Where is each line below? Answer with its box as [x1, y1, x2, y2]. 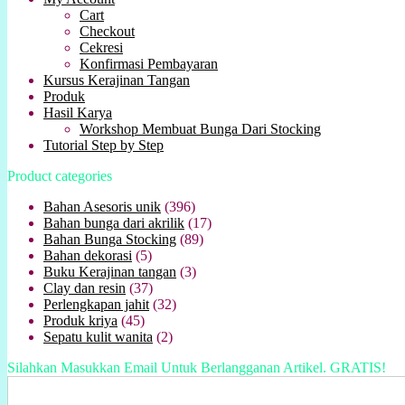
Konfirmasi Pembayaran [80, 55, 218, 71]
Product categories [7, 167, 112, 184]
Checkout [80, 23, 135, 39]
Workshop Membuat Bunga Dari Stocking [80, 120, 321, 137]
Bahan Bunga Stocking [43, 231, 176, 247]
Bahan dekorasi [43, 247, 132, 263]
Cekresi [80, 39, 123, 55]
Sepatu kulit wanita [43, 328, 153, 344]
